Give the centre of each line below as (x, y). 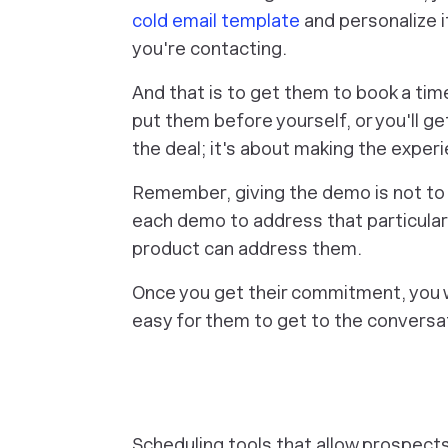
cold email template (216, 20)
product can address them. (247, 248)
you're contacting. (209, 48)
